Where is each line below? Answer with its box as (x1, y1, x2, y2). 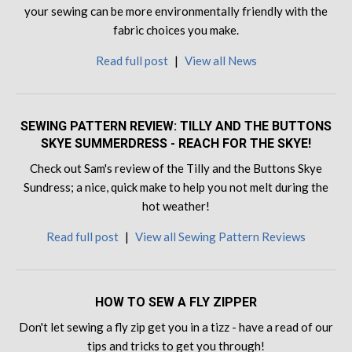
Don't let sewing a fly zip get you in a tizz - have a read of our (19, 320, 333, 335)
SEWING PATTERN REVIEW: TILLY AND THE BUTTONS (20, 119, 332, 134)
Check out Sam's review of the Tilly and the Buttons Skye (30, 161, 322, 176)
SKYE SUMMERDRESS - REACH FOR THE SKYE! (41, 136, 311, 152)
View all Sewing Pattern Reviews (135, 229, 306, 244)
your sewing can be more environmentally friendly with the (24, 4, 328, 19)
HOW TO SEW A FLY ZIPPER (95, 295, 257, 310)
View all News (184, 53, 257, 68)
